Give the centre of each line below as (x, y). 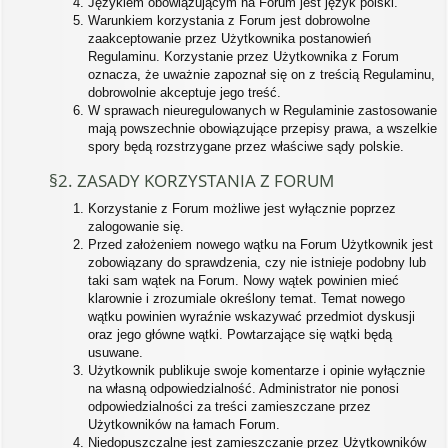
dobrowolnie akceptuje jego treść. (184, 92)
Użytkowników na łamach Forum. (184, 424)
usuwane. (115, 352)
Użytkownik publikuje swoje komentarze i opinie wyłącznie (256, 370)
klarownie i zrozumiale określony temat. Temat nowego (246, 298)
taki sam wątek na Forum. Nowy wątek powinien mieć (243, 280)
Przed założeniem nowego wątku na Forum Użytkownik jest (260, 244)
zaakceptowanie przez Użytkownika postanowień (229, 38)
